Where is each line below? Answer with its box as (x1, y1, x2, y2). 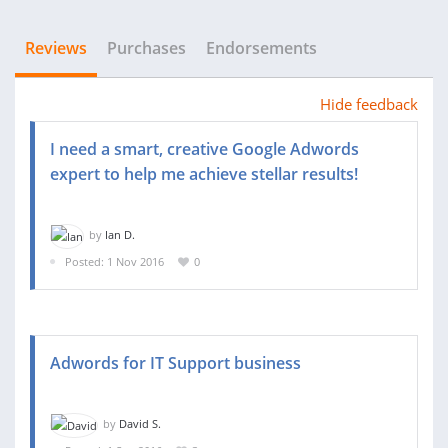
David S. (119, 416, 161, 432)
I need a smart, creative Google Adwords (50, 138, 359, 160)
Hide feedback (320, 94, 418, 114)
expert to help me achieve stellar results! (50, 163, 358, 185)
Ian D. (105, 227, 135, 242)
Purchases (107, 37, 186, 59)
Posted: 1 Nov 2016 (65, 253, 164, 269)
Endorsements (206, 37, 317, 59)
